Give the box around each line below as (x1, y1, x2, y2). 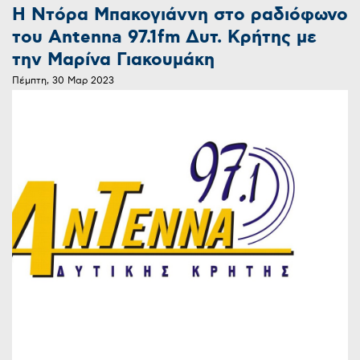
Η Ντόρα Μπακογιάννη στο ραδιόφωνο (12, 3, 348, 27)
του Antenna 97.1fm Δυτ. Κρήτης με (12, 26, 317, 50)
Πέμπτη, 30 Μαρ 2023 (12, 75, 114, 88)
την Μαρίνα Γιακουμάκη (12, 48, 215, 72)
